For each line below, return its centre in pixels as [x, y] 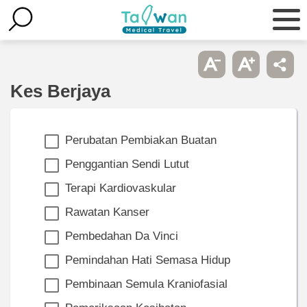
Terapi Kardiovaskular [121, 188]
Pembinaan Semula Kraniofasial [146, 284]
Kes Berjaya [60, 91]
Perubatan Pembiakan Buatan [141, 140]
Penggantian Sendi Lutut [127, 164]
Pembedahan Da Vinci [122, 236]
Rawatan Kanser [107, 212]
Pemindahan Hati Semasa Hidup [148, 260]
